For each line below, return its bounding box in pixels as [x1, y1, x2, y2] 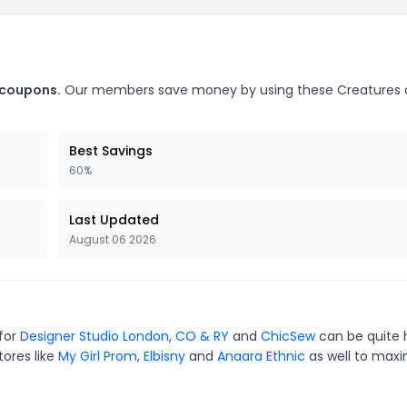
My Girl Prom [58, 347, 137, 365]
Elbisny [144, 347, 185, 365]
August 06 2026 [69, 232, 156, 247]
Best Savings [69, 142, 153, 160]
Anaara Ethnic [217, 347, 305, 365]
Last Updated [69, 211, 159, 229]
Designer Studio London [20, 327, 169, 345]
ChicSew [261, 327, 315, 345]
